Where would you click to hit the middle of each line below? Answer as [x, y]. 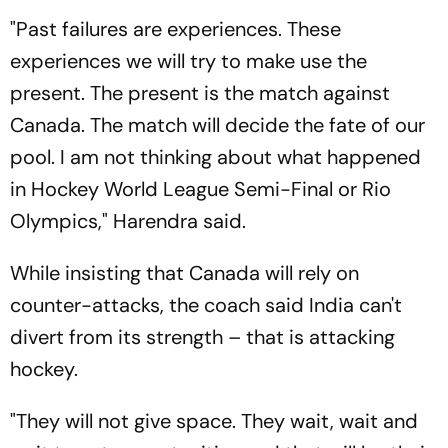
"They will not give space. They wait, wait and [214, 421]
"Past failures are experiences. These [175, 29]
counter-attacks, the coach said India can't [206, 305]
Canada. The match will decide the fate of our [217, 125]
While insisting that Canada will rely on [184, 273]
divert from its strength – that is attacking [202, 337]
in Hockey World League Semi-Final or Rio [200, 189]
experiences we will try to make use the [188, 61]
